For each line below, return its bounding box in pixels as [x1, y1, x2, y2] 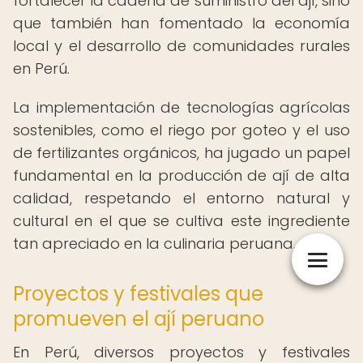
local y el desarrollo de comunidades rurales [13, 36, 350, 56]
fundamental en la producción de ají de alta [13, 165, 350, 186]
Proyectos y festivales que [13, 280, 263, 307]
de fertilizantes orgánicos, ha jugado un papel [13, 143, 350, 163]
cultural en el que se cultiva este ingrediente [13, 211, 350, 231]
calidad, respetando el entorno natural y [13, 188, 350, 208]
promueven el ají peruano [13, 305, 264, 332]
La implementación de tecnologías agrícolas [13, 97, 350, 117]
